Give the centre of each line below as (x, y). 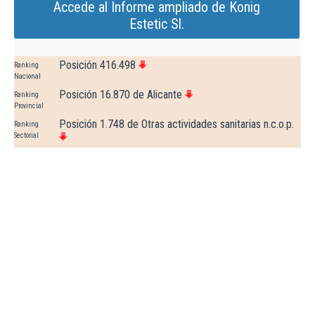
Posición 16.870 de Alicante (121, 95)
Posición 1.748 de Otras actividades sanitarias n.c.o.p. (176, 124)
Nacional (27, 77)
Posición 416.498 (97, 65)
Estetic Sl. (157, 24)
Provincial (29, 106)
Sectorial (26, 136)
